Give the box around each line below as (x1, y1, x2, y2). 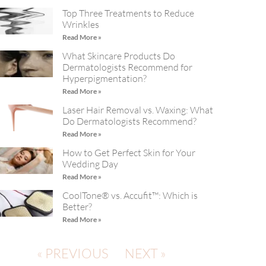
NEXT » (124, 245, 166, 262)
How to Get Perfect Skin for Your (62, 147, 196, 159)
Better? (62, 201, 93, 213)
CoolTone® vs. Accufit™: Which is (62, 189, 198, 202)
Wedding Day (62, 158, 119, 170)
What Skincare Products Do (62, 50, 176, 62)
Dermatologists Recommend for (62, 61, 193, 74)
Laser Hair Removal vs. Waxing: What (62, 104, 214, 116)
